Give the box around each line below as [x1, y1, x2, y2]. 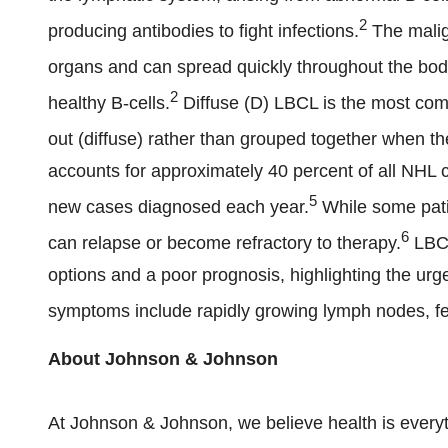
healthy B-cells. [48, 93, 170, 113]
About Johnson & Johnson [48, 349, 278, 369]
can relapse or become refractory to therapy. [48, 233, 401, 253]
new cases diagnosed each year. [48, 197, 309, 217]
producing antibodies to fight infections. [48, 21, 359, 41]
